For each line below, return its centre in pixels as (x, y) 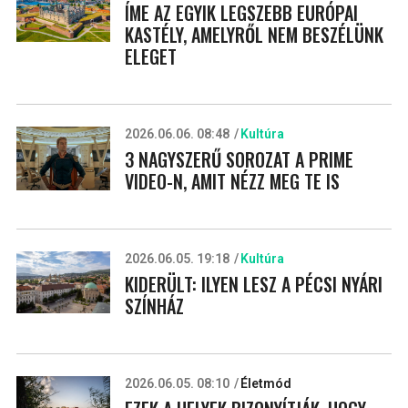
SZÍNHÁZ (154, 306)
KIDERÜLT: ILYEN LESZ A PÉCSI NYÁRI (253, 284)
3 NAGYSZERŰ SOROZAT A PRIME (239, 159)
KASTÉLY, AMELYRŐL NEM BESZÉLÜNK (254, 34)
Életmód (265, 383)
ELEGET (150, 56)
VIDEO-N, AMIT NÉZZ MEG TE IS (232, 181)
